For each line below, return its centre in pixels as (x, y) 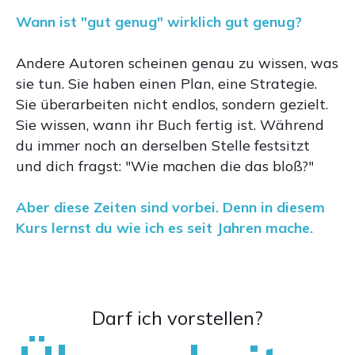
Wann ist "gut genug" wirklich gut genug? (159, 22)
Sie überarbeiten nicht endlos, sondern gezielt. (172, 104)
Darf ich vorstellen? (177, 318)
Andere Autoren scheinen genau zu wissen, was (177, 63)
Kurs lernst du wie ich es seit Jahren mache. (164, 228)
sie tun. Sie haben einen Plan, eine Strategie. (166, 84)
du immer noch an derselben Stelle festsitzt (163, 145)
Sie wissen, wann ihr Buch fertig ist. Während (170, 125)
